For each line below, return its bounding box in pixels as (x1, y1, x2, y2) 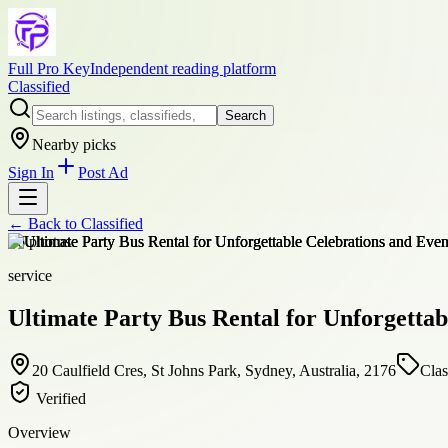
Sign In (8, 164, 54, 181)
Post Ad (78, 164, 128, 181)
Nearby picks (32, 136, 116, 153)
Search (225, 108, 266, 123)
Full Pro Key (8, 60, 90, 77)
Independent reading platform (90, 60, 276, 77)
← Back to (8, 215, 81, 232)
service (8, 267, 52, 284)
